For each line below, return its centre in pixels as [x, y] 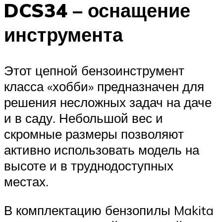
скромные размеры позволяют [94, 134]
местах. [26, 182]
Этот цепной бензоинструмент [94, 71]
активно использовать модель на [102, 150]
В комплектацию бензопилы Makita [109, 210]
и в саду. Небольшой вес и [83, 118]
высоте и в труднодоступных [89, 166]
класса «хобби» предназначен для [104, 86]
